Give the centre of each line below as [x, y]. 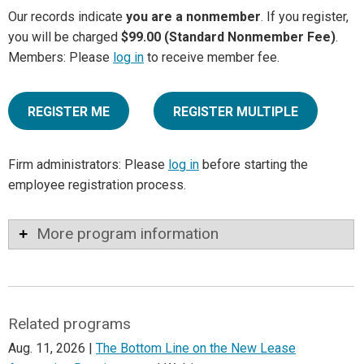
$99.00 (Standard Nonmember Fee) [228, 37]
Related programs [69, 323]
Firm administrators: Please [88, 165]
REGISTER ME [69, 112]
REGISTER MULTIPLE [236, 112]
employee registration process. [97, 185]
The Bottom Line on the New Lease [196, 349]
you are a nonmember [193, 17]
